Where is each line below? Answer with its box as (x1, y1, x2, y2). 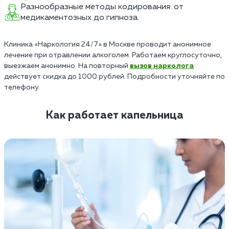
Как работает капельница (45, 109, 184, 121)
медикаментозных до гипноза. (20, 13, 139, 22)
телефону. (4, 83, 40, 91)
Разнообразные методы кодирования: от (20, 2, 184, 11)
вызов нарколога (130, 62, 194, 70)
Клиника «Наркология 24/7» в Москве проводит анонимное (4, 40, 211, 48)
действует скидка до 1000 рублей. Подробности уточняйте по (4, 73, 225, 80)
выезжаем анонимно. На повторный (4, 62, 130, 70)
